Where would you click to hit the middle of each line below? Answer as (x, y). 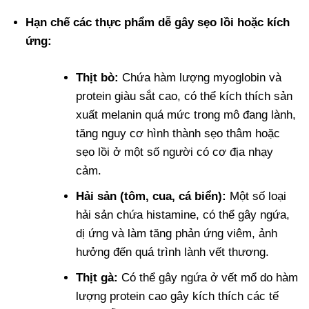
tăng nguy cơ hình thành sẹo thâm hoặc (178, 133)
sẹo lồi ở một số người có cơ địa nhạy (175, 152)
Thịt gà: (97, 277)
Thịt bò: (98, 77)
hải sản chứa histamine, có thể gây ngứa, (183, 215)
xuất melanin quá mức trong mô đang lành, (186, 114)
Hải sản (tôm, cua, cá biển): (151, 196)
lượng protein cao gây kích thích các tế (178, 296)
